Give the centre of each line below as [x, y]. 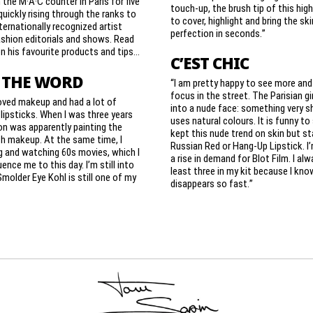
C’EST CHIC [210, 64]
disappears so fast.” [212, 183]
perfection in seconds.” [218, 32]
